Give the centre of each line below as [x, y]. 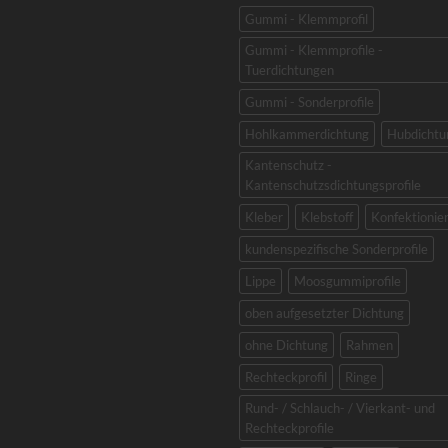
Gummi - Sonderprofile [309, 101]
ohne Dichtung [286, 344]
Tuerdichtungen [289, 69]
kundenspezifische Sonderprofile [336, 248]
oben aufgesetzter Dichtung [324, 312]
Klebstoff [327, 216]
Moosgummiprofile [347, 280]
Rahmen [369, 344]
